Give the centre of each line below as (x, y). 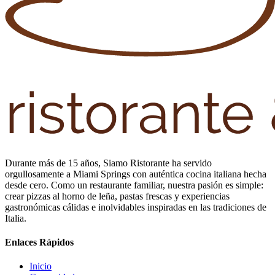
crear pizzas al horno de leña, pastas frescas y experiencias (117, 196)
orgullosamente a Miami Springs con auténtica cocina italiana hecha (136, 174)
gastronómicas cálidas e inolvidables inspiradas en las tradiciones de (136, 207)
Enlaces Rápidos (39, 242)
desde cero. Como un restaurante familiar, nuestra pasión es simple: (134, 185)
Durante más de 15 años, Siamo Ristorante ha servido (108, 163)
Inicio (41, 266)
